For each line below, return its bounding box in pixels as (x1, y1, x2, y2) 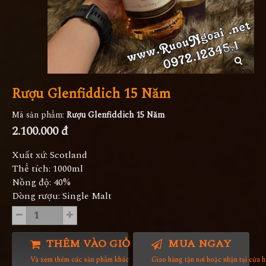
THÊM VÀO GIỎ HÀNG (43, 235, 168, 252)
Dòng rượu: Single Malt (12, 188, 112, 203)
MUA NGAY (164, 235, 231, 252)
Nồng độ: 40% (12, 175, 71, 189)
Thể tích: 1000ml (12, 161, 83, 176)
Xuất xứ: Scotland (12, 147, 87, 162)
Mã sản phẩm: (12, 108, 66, 121)
